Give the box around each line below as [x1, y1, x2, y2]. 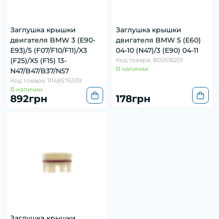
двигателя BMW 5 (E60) [116, 36, 201, 45]
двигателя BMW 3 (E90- [10, 36, 95, 45]
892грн [10, 93, 47, 105]
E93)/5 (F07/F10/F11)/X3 [10, 46, 87, 55]
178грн [116, 93, 151, 105]
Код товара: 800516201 [116, 56, 183, 64]
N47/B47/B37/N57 [10, 66, 69, 76]
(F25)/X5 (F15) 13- [10, 56, 66, 66]
